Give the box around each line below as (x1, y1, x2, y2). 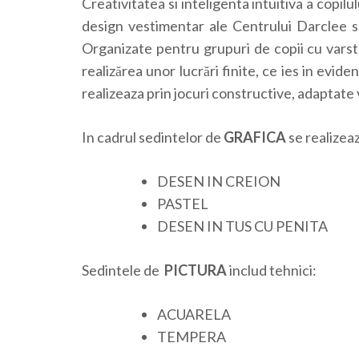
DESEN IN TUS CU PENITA (157, 217, 328, 236)
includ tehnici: (229, 261, 317, 280)
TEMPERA (157, 328, 226, 346)
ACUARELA (157, 305, 231, 324)
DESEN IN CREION (157, 172, 280, 191)
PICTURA (164, 261, 229, 280)
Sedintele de (82, 261, 164, 280)
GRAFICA (224, 128, 286, 147)
